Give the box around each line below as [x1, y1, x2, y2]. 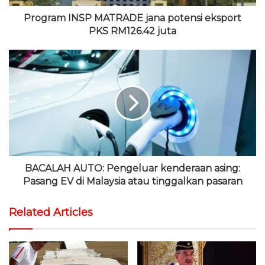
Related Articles [9, 206, 93, 219]
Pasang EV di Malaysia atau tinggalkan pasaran [22, 176, 243, 187]
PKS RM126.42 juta [89, 25, 176, 37]
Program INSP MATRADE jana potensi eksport [24, 12, 241, 24]
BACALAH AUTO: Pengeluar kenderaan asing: [25, 163, 240, 174]
